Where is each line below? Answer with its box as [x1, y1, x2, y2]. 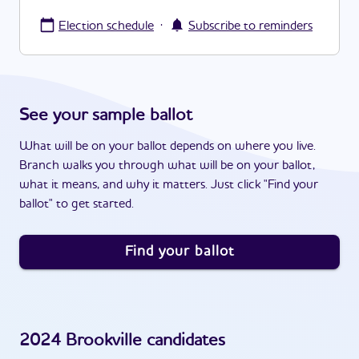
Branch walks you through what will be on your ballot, [19, 159, 315, 172]
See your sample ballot [19, 107, 192, 124]
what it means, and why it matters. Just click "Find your [19, 179, 318, 192]
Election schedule [58, 20, 154, 33]
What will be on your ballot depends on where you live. [19, 140, 316, 153]
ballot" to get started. [19, 198, 134, 211]
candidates [142, 332, 225, 349]
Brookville [66, 332, 142, 349]
